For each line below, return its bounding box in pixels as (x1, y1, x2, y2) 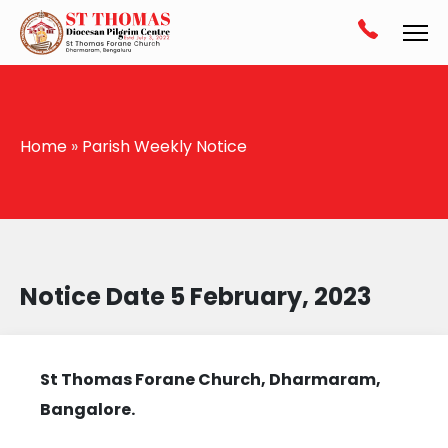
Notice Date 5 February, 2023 (20, 280, 371, 314)
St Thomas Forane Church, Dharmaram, (40, 368, 382, 392)
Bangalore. (40, 398, 136, 422)
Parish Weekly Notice (82, 135, 247, 159)
